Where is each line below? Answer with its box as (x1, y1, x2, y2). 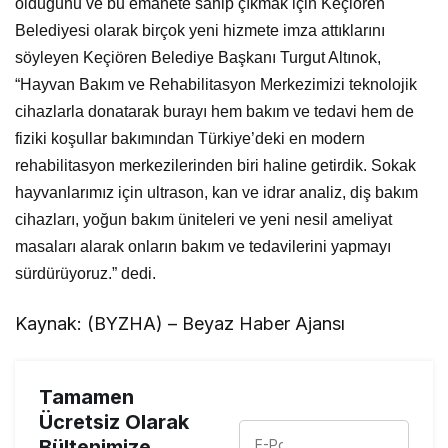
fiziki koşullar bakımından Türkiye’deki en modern (15, 129, 366, 147)
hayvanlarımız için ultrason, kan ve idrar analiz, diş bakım (15, 183, 419, 201)
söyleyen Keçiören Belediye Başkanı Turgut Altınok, (15, 48, 382, 66)
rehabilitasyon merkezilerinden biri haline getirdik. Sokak (15, 156, 417, 174)
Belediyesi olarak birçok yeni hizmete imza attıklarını (15, 21, 386, 39)
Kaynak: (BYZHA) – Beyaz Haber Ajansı (15, 312, 346, 334)
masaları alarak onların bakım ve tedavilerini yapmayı (15, 237, 392, 255)
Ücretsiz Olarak (39, 409, 189, 434)
